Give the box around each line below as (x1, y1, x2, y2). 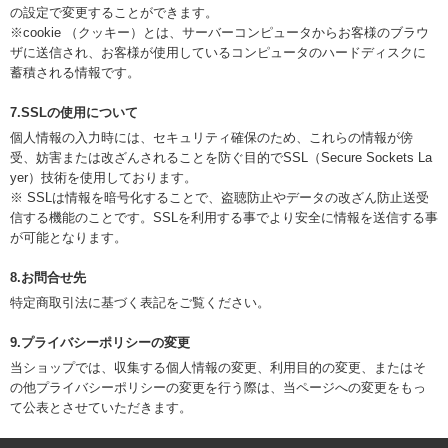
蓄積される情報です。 (10, 65, 140, 81)
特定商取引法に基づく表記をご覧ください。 (10, 295, 270, 311)
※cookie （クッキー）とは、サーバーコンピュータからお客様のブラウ (10, 25, 429, 41)
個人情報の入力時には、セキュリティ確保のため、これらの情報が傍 (10, 130, 413, 146)
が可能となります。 (10, 230, 127, 246)
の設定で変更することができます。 (10, 5, 218, 21)
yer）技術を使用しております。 (10, 170, 197, 186)
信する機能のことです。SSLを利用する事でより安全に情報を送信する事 (10, 210, 438, 226)
